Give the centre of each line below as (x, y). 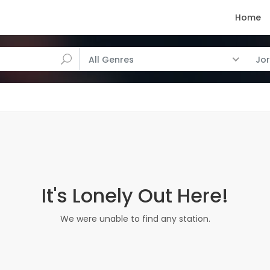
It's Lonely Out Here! (135, 196)
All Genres (111, 60)
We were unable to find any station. (135, 219)
